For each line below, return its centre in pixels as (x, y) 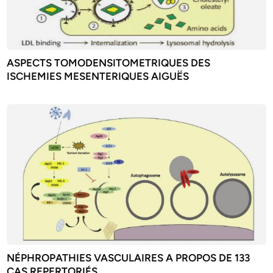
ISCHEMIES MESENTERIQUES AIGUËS (98, 76)
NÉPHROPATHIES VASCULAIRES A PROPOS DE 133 (129, 258)
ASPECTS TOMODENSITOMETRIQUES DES (109, 63)
